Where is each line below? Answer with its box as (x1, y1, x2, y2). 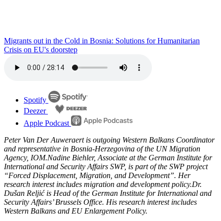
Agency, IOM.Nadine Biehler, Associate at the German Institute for (4, 153, 212, 162)
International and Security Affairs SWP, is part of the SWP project (4, 162, 208, 171)
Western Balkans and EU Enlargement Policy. (4, 206, 147, 215)
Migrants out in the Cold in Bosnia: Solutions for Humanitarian (4, 36, 200, 45)
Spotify (24, 95, 46, 104)
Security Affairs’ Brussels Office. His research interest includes (4, 197, 197, 206)
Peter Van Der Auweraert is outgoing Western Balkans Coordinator (4, 135, 215, 144)
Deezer (24, 106, 46, 115)
